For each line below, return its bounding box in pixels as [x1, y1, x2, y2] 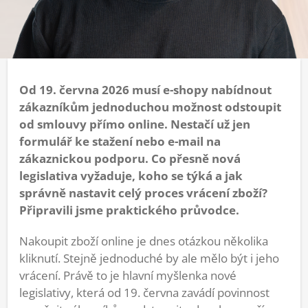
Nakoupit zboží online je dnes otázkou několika [19, 233, 268, 250]
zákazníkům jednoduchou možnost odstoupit [19, 99, 281, 115]
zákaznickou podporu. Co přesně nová [19, 151, 241, 167]
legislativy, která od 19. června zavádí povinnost [19, 285, 269, 301]
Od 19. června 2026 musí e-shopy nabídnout [19, 82, 272, 98]
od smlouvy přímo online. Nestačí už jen [19, 116, 250, 133]
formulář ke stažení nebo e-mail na [19, 133, 221, 150]
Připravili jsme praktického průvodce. [19, 202, 242, 219]
